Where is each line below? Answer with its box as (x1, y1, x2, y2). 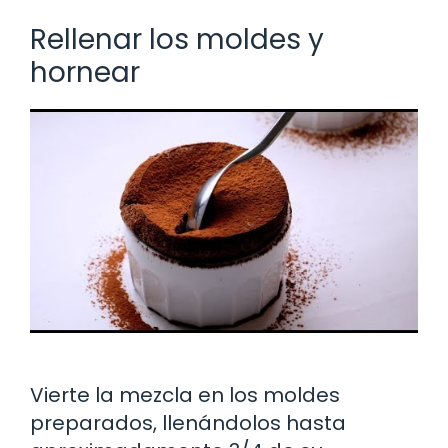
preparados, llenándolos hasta (30, 408, 346, 437)
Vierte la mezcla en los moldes (30, 380, 340, 409)
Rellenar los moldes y (30, 19, 324, 59)
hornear (30, 52, 140, 92)
